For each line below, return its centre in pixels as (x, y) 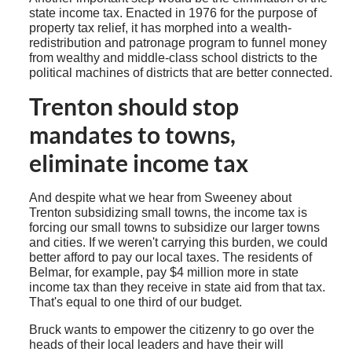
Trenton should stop (134, 107)
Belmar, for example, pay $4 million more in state (163, 273)
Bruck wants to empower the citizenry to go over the (171, 330)
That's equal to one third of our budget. (135, 302)
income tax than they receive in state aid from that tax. (177, 288)
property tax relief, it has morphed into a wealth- (160, 28)
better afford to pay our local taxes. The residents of (170, 258)
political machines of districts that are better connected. (180, 73)
